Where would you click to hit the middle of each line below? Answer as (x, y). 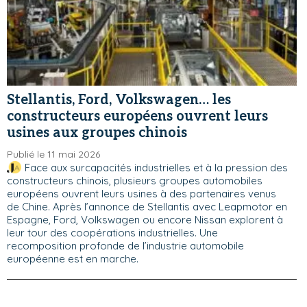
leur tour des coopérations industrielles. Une (112, 233)
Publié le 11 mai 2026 (53, 154)
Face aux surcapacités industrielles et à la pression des (156, 168)
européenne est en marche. (73, 259)
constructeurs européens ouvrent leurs (137, 116)
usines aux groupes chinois (97, 133)
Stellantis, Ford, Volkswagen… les (119, 100)
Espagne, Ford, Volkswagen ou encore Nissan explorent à (145, 220)
